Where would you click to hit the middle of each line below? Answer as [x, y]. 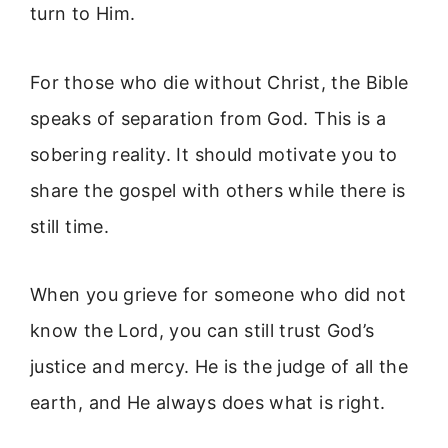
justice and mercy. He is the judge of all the [219, 366]
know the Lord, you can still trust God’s [202, 330]
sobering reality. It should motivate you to [214, 154]
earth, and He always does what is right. [208, 402]
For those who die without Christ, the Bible [219, 82]
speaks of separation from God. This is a [208, 118]
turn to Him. [83, 14]
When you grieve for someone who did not [218, 294]
